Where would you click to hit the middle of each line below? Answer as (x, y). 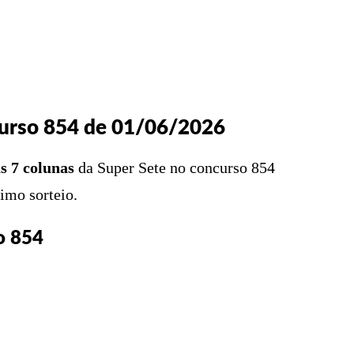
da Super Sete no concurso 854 (175, 167)
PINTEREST (96, 49)
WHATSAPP (207, 49)
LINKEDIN (315, 49)
